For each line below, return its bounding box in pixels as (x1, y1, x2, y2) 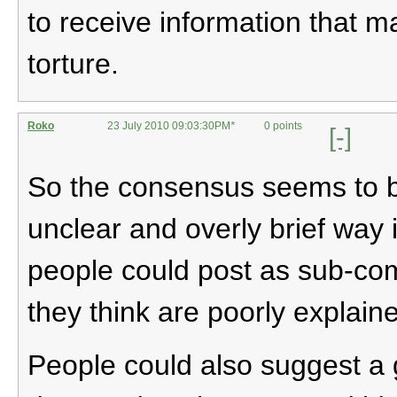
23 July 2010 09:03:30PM (107, 119, 230, 132)
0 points (264, 119, 302, 132)
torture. (27, 47, 119, 80)
